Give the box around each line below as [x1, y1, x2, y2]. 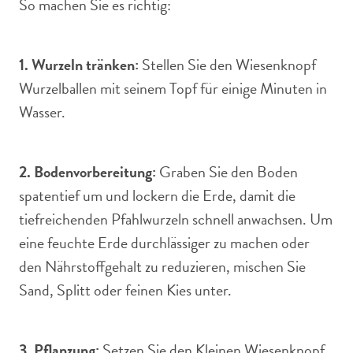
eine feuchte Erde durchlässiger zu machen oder [19, 231, 310, 255]
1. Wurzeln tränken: [19, 53, 139, 76]
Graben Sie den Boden [156, 160, 298, 184]
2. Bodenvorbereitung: [19, 160, 156, 184]
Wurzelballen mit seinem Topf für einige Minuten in [19, 76, 327, 100]
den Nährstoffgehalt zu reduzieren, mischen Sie [19, 255, 306, 278]
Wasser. [19, 100, 65, 124]
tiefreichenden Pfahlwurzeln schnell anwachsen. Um [19, 207, 333, 231]
